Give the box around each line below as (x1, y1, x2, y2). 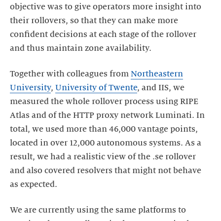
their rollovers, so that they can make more (10, 16, 178, 25)
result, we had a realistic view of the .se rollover (10, 152, 196, 161)
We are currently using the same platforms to (10, 206, 186, 215)
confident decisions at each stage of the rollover (10, 30, 196, 39)
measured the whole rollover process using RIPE (10, 97, 198, 106)
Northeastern (131, 70, 183, 78)
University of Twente (55, 83, 137, 92)
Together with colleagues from (10, 70, 131, 78)
